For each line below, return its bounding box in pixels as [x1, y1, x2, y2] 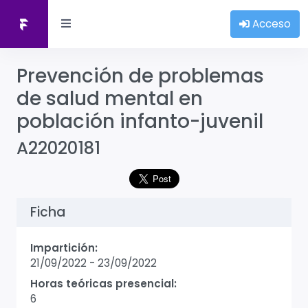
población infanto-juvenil [16, 108, 263, 135]
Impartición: [30, 241, 98, 255]
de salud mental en [16, 85, 203, 112]
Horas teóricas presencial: [30, 276, 177, 291]
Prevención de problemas [16, 63, 264, 89]
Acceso [250, 16, 291, 31]
